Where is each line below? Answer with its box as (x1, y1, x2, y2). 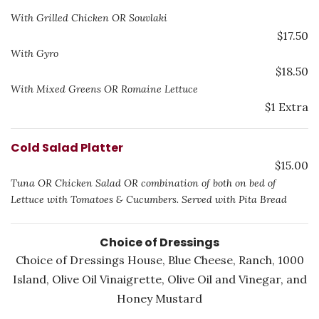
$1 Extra (265, 100, 308, 114)
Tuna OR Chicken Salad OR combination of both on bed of (11, 177, 276, 189)
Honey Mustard (117, 291, 202, 305)
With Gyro (11, 47, 58, 60)
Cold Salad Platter (11, 140, 123, 156)
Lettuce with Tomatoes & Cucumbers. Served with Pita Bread (11, 193, 287, 206)
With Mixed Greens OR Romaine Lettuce (11, 83, 198, 95)
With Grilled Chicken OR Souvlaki (11, 11, 167, 24)
